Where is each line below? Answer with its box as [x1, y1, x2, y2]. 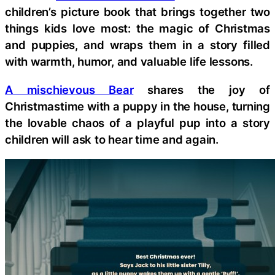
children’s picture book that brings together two [5, 5, 270, 19]
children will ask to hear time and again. [5, 132, 219, 146]
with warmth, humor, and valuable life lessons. [5, 55, 253, 69]
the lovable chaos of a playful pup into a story [5, 115, 270, 130]
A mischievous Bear [5, 82, 134, 96]
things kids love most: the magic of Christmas [5, 21, 270, 36]
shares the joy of [133, 82, 270, 96]
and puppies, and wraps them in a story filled [5, 38, 270, 52]
